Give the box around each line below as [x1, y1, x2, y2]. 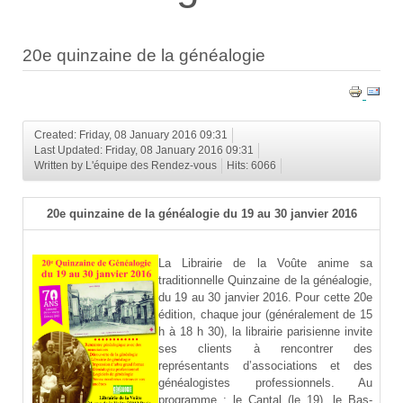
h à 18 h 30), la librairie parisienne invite [158, 325, 372, 339]
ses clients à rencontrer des [158, 342, 372, 356]
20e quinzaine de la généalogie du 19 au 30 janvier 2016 [46, 206, 357, 220]
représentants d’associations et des [158, 359, 372, 373]
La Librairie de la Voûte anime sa [158, 256, 372, 271]
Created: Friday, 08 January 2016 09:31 [34, 129, 228, 140]
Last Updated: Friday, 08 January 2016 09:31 [34, 144, 254, 156]
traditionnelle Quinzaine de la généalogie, [158, 273, 372, 288]
